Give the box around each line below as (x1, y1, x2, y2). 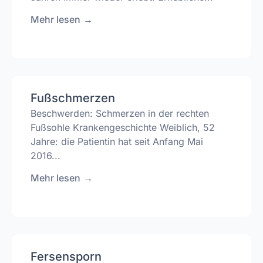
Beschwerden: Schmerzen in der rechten (31, 107, 209, 120)
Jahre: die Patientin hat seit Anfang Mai (31, 136, 203, 148)
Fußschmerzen (31, 91, 115, 106)
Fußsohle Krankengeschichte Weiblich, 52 (31, 122, 215, 134)
